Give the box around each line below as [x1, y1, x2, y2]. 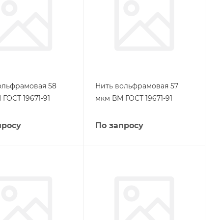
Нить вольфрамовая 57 [95, 82, 178, 90]
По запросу [95, 121, 143, 130]
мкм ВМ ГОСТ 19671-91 [95, 94, 172, 103]
